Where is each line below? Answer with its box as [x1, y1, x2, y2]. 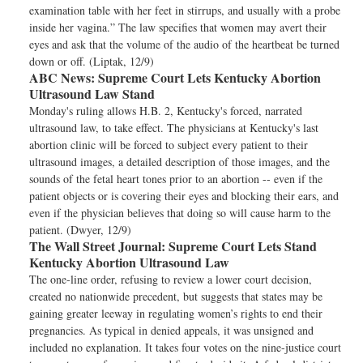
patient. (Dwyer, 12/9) [29, 222, 131, 237]
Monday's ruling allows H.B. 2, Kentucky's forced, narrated [29, 103, 302, 118]
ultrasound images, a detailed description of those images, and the [29, 154, 330, 169]
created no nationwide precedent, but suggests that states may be [29, 288, 322, 304]
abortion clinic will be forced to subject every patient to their [29, 137, 308, 152]
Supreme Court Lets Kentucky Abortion [95, 68, 321, 87]
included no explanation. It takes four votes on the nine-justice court [29, 340, 341, 355]
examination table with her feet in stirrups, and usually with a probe [29, 2, 340, 18]
